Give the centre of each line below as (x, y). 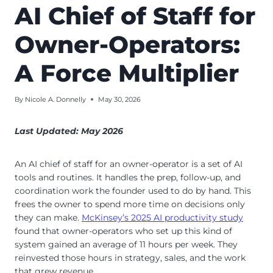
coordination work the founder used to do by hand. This (133, 190)
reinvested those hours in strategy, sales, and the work (130, 257)
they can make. (48, 217)
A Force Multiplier (127, 73)
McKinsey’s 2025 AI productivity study (162, 217)
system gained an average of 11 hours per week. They (126, 244)
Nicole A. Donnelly (56, 99)
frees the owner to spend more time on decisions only (130, 204)
